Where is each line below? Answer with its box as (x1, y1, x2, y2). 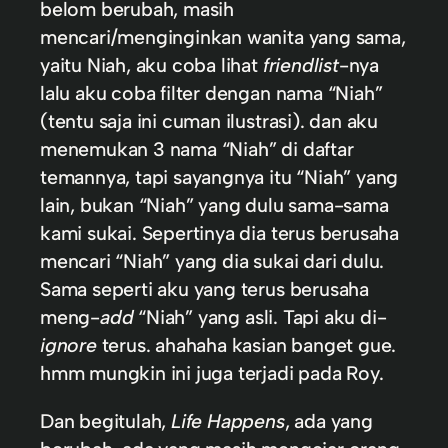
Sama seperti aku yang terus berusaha (40, 277, 369, 302)
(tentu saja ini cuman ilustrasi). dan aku (40, 109, 378, 134)
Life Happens (171, 408, 285, 433)
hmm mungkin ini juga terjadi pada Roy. (40, 361, 384, 386)
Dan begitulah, (40, 408, 172, 433)
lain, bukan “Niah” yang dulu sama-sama (40, 193, 389, 218)
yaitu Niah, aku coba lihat (40, 53, 263, 78)
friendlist (262, 53, 339, 78)
